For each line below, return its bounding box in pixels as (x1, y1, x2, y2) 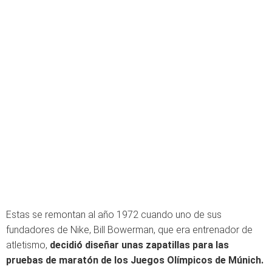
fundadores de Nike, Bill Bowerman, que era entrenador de (6, 224, 253, 236)
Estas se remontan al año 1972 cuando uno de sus (6, 209, 222, 220)
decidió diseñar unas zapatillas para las (50, 239, 229, 251)
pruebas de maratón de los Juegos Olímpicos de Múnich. (6, 254, 263, 266)
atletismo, (6, 239, 50, 251)
